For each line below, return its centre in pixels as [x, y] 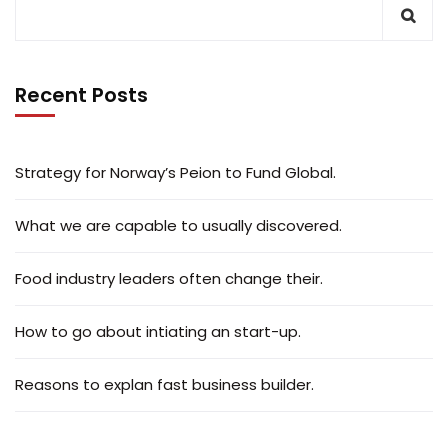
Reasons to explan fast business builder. [164, 384]
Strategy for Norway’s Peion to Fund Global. [175, 172]
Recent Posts [81, 95]
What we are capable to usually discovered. [178, 225]
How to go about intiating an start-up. [158, 331]
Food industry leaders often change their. [169, 278]
